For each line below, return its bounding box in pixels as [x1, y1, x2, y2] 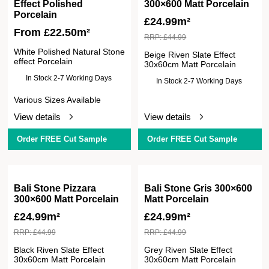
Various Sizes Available [13, 94, 101, 104]
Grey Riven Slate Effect [144, 244, 233, 255]
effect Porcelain [13, 56, 73, 66]
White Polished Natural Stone [13, 46, 125, 56]
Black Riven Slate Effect [13, 244, 104, 255]
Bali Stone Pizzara [13, 183, 96, 193]
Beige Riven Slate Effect [144, 49, 236, 59]
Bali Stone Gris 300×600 [144, 183, 253, 193]
